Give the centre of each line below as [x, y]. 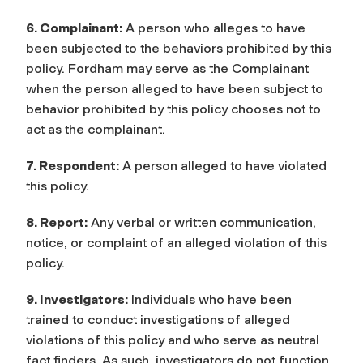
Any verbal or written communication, [202, 222]
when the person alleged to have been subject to [175, 88]
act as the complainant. [96, 129]
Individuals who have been [210, 299]
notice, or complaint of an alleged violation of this [176, 242]
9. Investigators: [77, 299]
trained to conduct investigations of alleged [158, 319]
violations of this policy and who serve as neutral [173, 340]
